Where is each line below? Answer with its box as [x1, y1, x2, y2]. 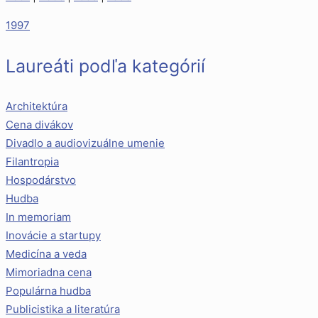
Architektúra [6, 99, 67, 113]
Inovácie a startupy [6, 228, 101, 242]
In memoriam [6, 209, 71, 224]
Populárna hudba [6, 283, 91, 297]
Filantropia [6, 154, 59, 168]
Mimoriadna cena [6, 265, 92, 279]
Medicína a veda [6, 246, 87, 261]
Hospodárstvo [6, 172, 76, 187]
